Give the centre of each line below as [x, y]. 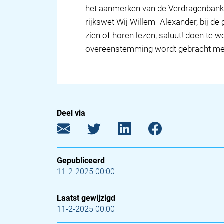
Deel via [71, 113]
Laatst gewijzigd [86, 198]
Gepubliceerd [81, 161]
